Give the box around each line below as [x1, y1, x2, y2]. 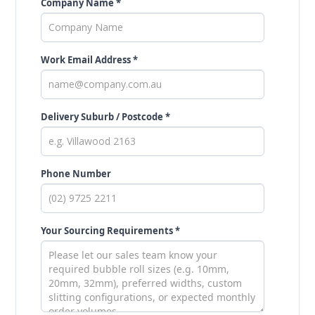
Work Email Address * [41, 53, 139, 66]
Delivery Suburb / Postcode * [41, 110, 171, 123]
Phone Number [41, 167, 112, 180]
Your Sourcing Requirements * [41, 224, 181, 237]
